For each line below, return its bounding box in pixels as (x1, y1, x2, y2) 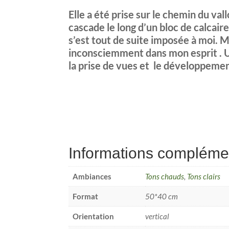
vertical (145, 212, 170, 221)
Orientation (73, 212, 114, 221)
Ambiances (73, 172, 112, 181)
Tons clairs (187, 172, 221, 181)
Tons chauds (145, 172, 185, 181)
